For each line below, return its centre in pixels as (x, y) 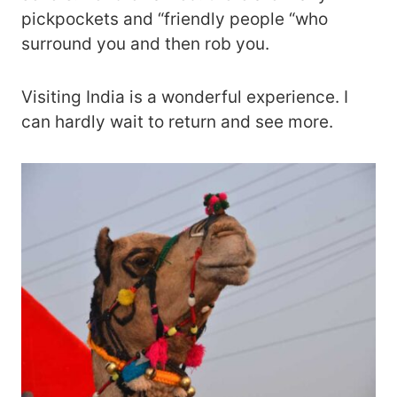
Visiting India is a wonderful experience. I (185, 97)
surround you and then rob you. (145, 44)
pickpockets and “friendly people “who (175, 19)
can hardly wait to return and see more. (177, 122)
